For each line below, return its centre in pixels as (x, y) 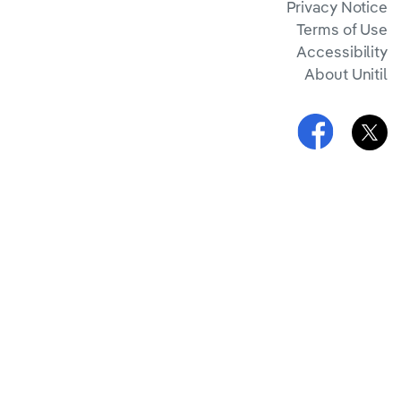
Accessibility (342, 51)
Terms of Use (342, 29)
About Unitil (346, 74)
